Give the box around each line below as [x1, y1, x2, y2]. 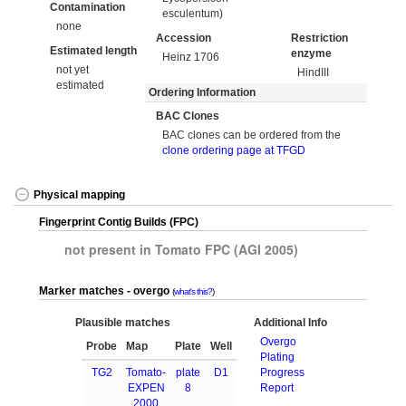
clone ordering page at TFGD [162, 143, 306, 157]
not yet [56, 63, 90, 76]
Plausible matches [75, 316, 170, 329]
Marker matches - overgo [39, 285, 172, 297]
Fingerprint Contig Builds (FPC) [39, 216, 198, 228]
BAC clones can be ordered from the [162, 128, 342, 141]
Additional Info [254, 316, 327, 329]
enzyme [291, 47, 332, 60]
